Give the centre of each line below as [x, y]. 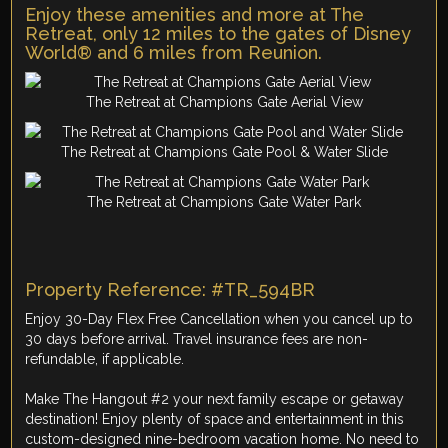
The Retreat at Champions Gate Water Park [224, 202]
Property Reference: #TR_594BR [170, 290]
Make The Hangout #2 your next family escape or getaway [215, 399]
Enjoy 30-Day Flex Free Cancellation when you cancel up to [219, 319]
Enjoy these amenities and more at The [195, 15]
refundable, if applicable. [105, 359]
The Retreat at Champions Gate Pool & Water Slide [224, 152]
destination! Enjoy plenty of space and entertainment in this [215, 419]
